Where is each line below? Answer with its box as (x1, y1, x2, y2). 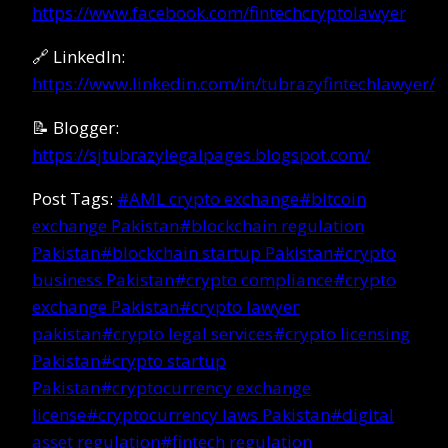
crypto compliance (186, 267, 333, 291)
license (32, 402, 86, 426)
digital (342, 402, 394, 426)
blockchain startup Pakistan (112, 240, 333, 264)
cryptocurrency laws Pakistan (98, 402, 330, 426)
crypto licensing (285, 321, 410, 345)
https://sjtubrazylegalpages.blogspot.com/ (32, 142, 370, 166)
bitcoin (311, 186, 366, 210)
